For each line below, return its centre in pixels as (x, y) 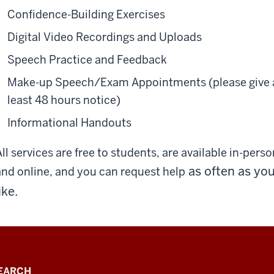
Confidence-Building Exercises (86, 14)
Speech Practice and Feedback (87, 59)
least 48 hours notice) (64, 100)
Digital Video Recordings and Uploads (105, 37)
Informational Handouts (69, 122)
